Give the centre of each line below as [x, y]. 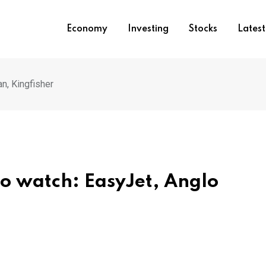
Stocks [203, 29]
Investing [148, 29]
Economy [87, 29]
